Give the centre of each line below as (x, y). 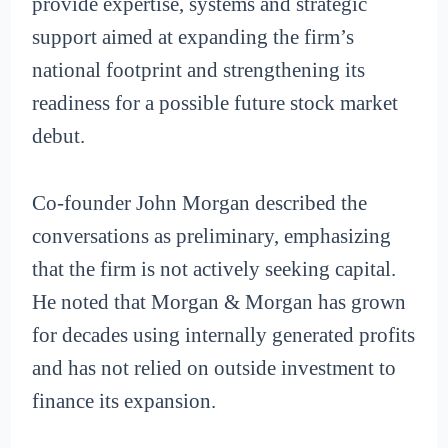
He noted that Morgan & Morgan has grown (219, 301)
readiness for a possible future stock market (215, 103)
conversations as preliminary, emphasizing (212, 235)
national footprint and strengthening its (199, 70)
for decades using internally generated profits (224, 334)
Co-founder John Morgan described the (200, 202)
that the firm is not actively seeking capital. (214, 268)
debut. (59, 136)
